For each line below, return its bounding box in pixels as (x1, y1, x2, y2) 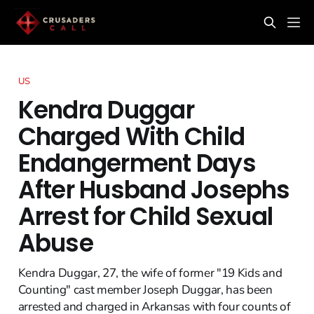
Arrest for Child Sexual (18, 199, 273, 233)
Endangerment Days (18, 146, 256, 180)
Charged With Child (18, 119, 245, 153)
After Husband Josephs (18, 172, 290, 207)
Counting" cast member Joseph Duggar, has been (18, 281, 273, 298)
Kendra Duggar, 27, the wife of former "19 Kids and (18, 264, 282, 281)
